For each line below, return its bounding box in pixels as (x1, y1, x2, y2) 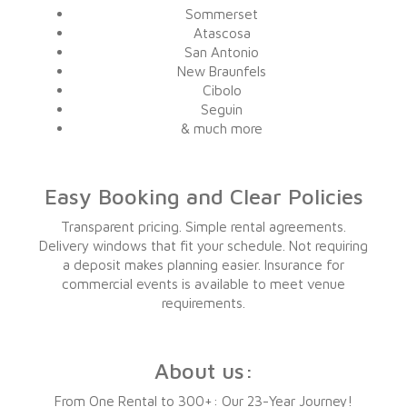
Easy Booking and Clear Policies (44, 184, 363, 209)
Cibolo (202, 82, 242, 98)
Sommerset (185, 5, 258, 22)
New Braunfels (177, 63, 266, 79)
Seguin (201, 101, 243, 117)
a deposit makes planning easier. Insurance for (63, 256, 344, 273)
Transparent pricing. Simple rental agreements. (61, 218, 346, 234)
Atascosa (193, 25, 251, 41)
